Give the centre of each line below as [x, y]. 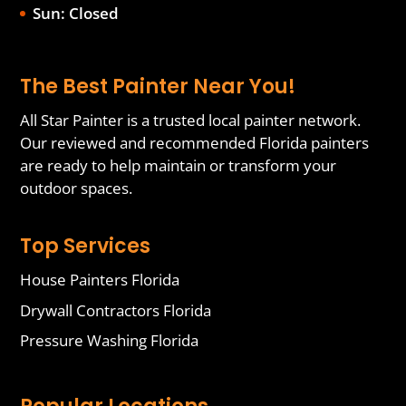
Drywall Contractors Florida [116, 310]
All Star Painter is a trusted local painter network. [191, 120]
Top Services [86, 246]
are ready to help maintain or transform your [179, 165]
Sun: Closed [76, 14]
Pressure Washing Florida [110, 341]
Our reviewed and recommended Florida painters [195, 142]
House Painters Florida [100, 280]
